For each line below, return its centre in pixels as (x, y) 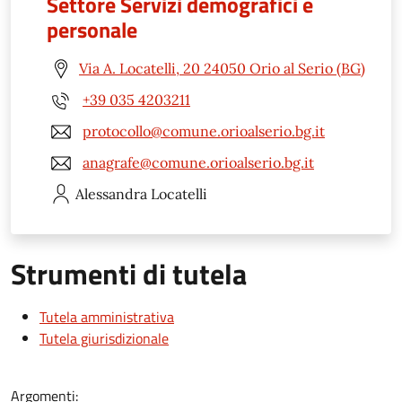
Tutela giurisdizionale (104, 338)
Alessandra (111, 193)
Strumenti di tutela (129, 273)
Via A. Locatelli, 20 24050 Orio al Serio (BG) (222, 69)
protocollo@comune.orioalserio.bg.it (204, 131)
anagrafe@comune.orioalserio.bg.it (198, 163)
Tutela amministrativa (107, 316)
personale (92, 29)
